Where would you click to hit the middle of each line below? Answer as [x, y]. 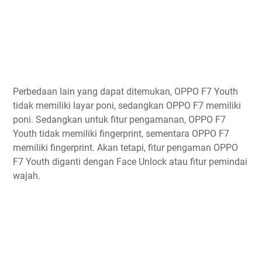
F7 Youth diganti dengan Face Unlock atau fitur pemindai [130, 162]
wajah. [27, 176]
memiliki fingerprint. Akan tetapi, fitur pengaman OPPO [125, 148]
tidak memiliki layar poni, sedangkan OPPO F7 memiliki [127, 106]
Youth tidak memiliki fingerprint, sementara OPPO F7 [121, 134]
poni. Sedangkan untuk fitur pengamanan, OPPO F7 [119, 120]
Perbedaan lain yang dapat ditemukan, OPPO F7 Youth [125, 92]
